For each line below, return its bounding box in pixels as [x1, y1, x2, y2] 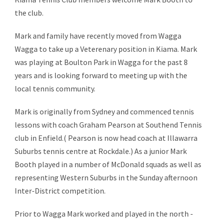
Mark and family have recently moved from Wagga [15, 31, 181, 41]
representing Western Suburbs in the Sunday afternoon [15, 173, 197, 182]
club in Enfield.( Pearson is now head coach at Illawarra [15, 133, 197, 143]
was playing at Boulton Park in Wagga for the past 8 [15, 57, 188, 67]
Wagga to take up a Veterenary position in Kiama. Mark [15, 44, 197, 54]
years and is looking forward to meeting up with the [15, 70, 187, 80]
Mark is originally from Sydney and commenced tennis [15, 107, 194, 116]
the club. [15, 8, 44, 18]
